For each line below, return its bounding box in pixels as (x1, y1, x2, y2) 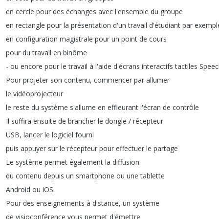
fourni (75, 130, 94, 139)
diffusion (112, 157, 139, 167)
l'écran (140, 103, 161, 112)
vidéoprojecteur (13, 89, 63, 98)
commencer (94, 75, 132, 85)
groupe (160, 7, 183, 16)
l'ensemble (115, 7, 149, 16)
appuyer (21, 144, 46, 153)
